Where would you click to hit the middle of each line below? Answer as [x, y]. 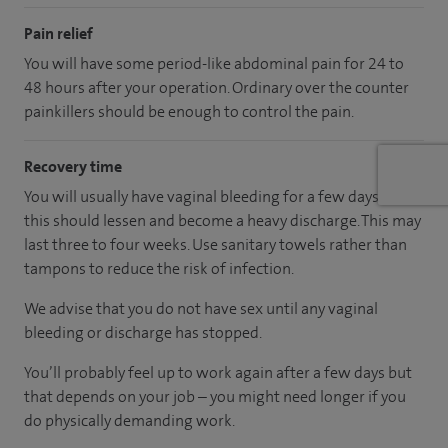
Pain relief [58, 33]
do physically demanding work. [129, 420]
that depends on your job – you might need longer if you [215, 396]
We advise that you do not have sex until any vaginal [201, 308]
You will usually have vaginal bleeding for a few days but [215, 196]
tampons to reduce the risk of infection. [159, 268]
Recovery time [73, 166]
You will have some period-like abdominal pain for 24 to [214, 63]
